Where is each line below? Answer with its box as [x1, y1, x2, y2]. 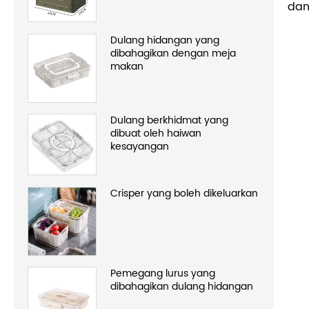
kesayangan [110, 139, 169, 155]
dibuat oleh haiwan [110, 126, 201, 142]
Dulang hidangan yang [110, 32, 219, 48]
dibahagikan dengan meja [110, 45, 236, 61]
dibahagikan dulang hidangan [110, 279, 253, 295]
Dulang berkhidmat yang [110, 112, 228, 129]
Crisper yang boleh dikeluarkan [110, 185, 258, 201]
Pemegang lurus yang [110, 266, 215, 282]
